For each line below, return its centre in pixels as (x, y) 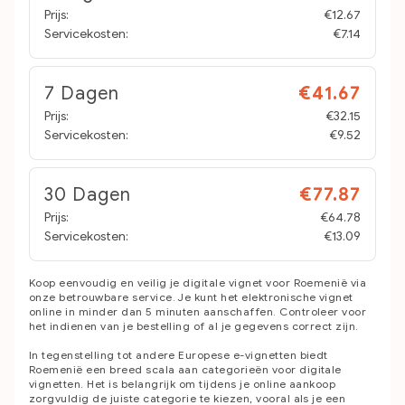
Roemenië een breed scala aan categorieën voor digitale (185, 369)
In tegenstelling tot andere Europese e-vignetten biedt (179, 355)
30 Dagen (88, 195)
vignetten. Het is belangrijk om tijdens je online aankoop (183, 384)
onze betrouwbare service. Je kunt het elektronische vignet (191, 297)
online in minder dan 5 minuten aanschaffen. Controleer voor (198, 311)
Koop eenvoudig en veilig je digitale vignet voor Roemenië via (198, 283)
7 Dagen (82, 94)
